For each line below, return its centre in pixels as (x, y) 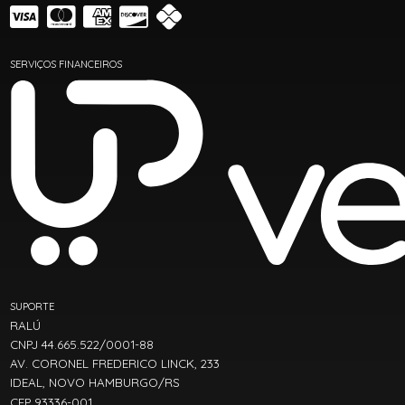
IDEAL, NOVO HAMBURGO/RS (95, 383)
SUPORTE (33, 307)
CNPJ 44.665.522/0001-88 (82, 345)
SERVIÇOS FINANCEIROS (66, 65)
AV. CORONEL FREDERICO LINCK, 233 (115, 364)
